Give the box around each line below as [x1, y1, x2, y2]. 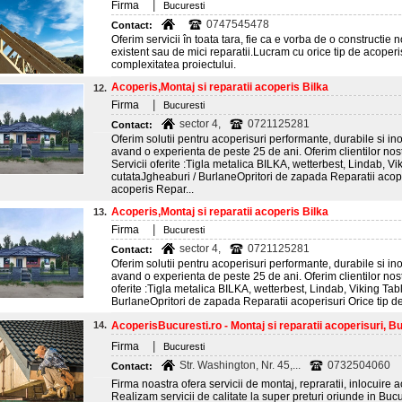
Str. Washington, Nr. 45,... [179, 359, 301, 371]
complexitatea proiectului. [111, 58, 236, 71]
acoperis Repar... [111, 183, 194, 196]
